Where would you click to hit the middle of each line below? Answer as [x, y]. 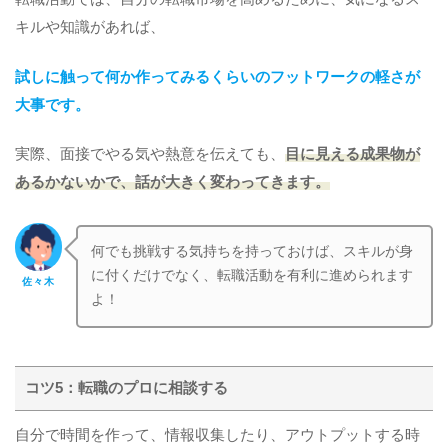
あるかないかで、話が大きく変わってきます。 [172, 182]
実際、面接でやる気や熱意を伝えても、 [150, 154]
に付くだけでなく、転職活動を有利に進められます [252, 276]
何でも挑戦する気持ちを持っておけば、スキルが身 [252, 252]
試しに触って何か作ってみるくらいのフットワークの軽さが [217, 76]
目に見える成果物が [352, 154]
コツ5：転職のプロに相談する [127, 387]
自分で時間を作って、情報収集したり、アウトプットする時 [217, 434]
